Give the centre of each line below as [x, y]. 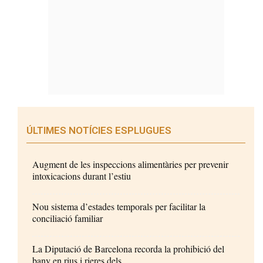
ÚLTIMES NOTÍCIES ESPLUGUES [99, 131]
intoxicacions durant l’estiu [82, 176]
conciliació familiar [68, 218]
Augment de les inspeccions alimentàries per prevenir [130, 164]
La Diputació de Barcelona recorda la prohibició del [128, 249]
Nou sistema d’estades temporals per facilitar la [119, 207]
